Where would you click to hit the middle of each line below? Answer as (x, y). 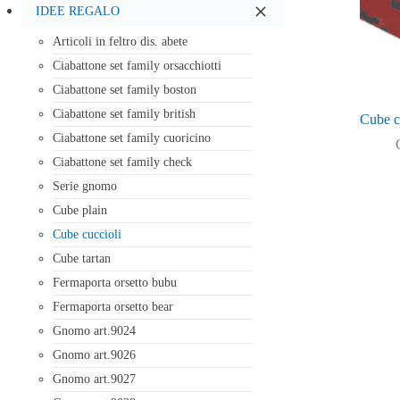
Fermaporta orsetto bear (113, 307)
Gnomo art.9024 (94, 331)
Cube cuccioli (87, 234)
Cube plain (80, 210)
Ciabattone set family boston (125, 90)
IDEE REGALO (78, 11)
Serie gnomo (85, 186)
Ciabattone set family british (124, 114)
